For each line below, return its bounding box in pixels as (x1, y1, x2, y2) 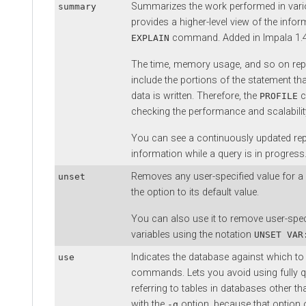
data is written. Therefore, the (131, 89, 260, 102)
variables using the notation (131, 228, 254, 240)
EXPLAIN (131, 32, 169, 43)
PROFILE (260, 90, 298, 101)
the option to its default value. (131, 186, 259, 198)
